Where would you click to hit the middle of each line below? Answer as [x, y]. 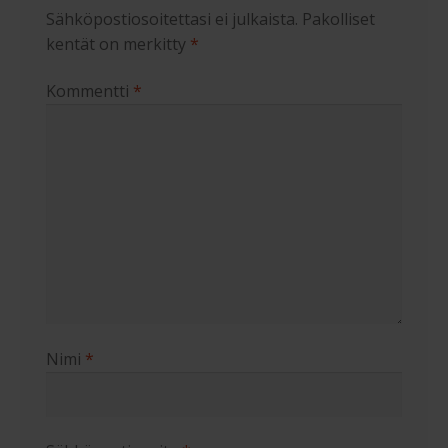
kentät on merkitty [117, 43]
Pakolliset [338, 18]
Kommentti [89, 91]
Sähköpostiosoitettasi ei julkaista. [171, 18]
